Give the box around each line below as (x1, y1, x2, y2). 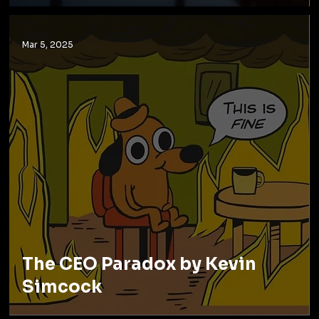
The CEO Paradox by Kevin (22, 253, 257, 275)
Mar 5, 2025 (22, 38, 74, 50)
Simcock (22, 276, 103, 298)
